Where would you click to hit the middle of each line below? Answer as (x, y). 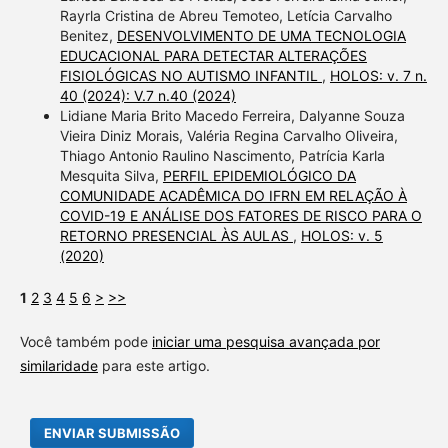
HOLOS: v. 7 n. (378, 75)
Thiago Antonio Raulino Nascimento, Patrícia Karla (222, 155)
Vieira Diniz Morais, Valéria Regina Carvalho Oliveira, (228, 135)
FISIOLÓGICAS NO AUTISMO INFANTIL (190, 75)
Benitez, (88, 35)
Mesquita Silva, (111, 175)
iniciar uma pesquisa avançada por (265, 341)
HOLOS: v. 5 (341, 235)
